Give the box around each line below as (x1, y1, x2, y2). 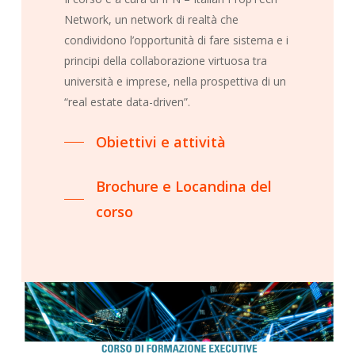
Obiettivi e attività (95, 132, 226, 151)
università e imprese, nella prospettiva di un (63, 73, 286, 89)
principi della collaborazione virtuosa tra (63, 52, 267, 68)
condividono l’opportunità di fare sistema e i (63, 32, 288, 48)
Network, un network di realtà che (63, 11, 239, 27)
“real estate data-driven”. (63, 94, 190, 109)
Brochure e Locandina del (95, 176, 272, 196)
